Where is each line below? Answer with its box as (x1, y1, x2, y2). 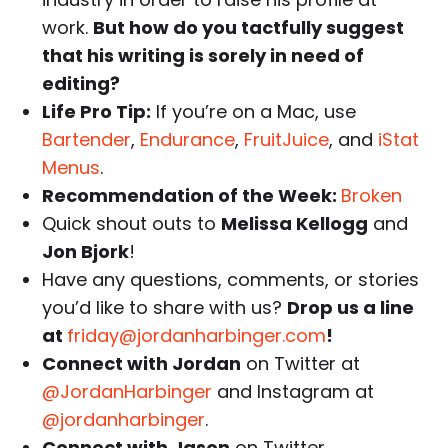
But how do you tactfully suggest (93, 15, 405, 41)
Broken (341, 183, 403, 209)
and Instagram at (212, 379, 375, 405)
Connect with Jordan (42, 351, 242, 377)
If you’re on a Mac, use (151, 99, 357, 125)
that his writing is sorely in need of (42, 43, 365, 69)
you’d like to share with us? (42, 295, 288, 321)
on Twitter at (241, 351, 361, 377)
